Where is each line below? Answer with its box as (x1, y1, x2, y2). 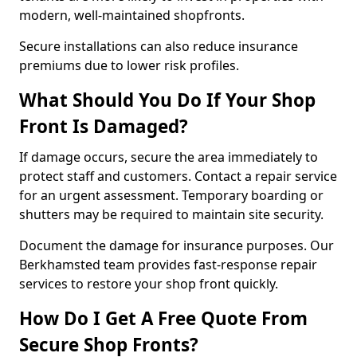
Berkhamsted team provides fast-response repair (19, 256, 317, 273)
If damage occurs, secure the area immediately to (19, 148, 318, 166)
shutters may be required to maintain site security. (19, 206, 324, 223)
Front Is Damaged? (19, 114, 188, 139)
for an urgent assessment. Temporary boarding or (19, 186, 324, 204)
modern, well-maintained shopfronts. (19, 6, 245, 24)
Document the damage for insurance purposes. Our (19, 237, 334, 254)
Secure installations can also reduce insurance (19, 37, 298, 55)
